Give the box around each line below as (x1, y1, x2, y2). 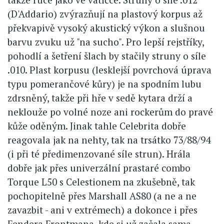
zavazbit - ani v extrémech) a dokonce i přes (7, 203, 197, 216)
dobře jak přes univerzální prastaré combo (7, 161, 190, 174)
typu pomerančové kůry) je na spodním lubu (7, 77, 201, 90)
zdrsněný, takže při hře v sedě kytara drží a (7, 91, 192, 104)
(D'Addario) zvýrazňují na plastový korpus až (7, 7, 202, 20)
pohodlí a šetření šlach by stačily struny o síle (7, 49, 206, 62)
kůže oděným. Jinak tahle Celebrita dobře (7, 119, 186, 132)
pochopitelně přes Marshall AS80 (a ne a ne (7, 189, 196, 202)
